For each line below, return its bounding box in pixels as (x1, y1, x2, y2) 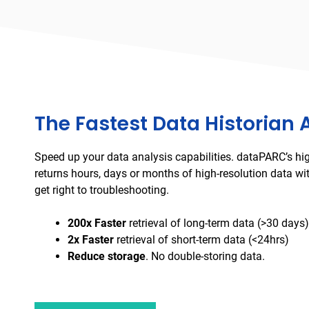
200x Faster (68, 217, 126, 230)
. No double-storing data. (146, 250, 265, 263)
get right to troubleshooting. (34, 183, 169, 197)
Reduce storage (68, 250, 146, 263)
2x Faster (68, 233, 114, 247)
